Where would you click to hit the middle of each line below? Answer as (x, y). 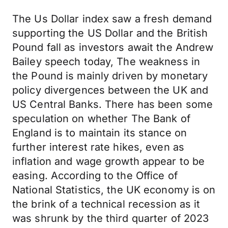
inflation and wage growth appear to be (109, 161)
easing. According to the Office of (95, 176)
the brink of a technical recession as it (106, 204)
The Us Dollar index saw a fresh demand (112, 19)
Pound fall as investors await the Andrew (113, 47)
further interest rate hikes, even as (98, 147)
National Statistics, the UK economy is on (114, 190)
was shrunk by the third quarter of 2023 (111, 218)
